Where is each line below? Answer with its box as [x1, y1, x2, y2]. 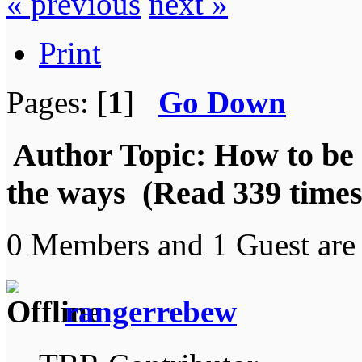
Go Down [158, 84, 286, 120]
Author [13, 136, 112, 173]
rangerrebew [65, 293, 237, 329]
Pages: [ [6, 84, 107, 120]
